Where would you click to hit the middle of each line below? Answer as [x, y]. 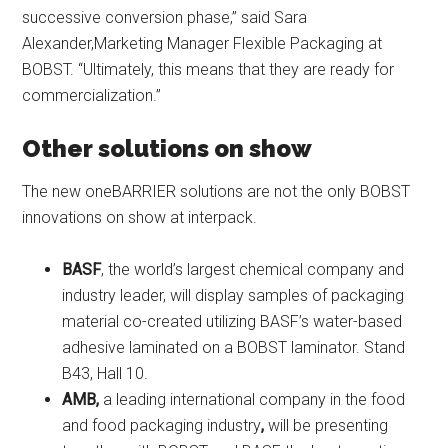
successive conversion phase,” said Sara [165, 18]
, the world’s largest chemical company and [253, 270]
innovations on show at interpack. [140, 218]
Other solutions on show [167, 149]
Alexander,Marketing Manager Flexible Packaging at [202, 44]
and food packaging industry [162, 426]
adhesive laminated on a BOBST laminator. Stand [234, 348]
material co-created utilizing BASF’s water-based [232, 322]
